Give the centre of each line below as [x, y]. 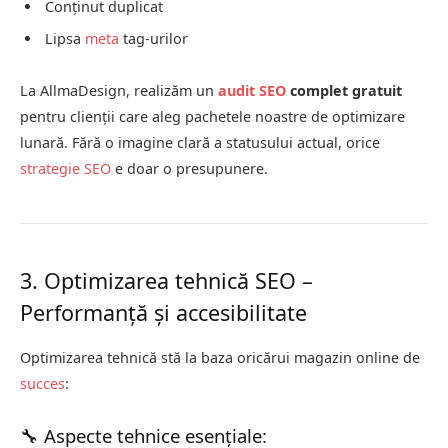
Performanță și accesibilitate [163, 313]
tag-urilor [153, 39]
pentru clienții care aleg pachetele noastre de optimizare [212, 117]
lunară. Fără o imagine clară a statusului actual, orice [200, 143]
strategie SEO [65, 169]
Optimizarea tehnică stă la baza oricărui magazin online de [220, 358]
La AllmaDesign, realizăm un [119, 91]
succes [42, 384]
